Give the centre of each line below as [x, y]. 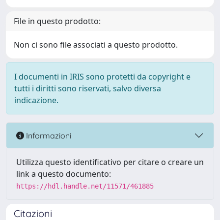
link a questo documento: [64, 174]
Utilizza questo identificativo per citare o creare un [110, 162]
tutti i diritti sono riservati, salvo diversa [88, 88]
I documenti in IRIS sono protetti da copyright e [102, 77]
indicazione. [36, 100]
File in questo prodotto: [57, 21]
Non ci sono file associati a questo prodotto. [96, 45]
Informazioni [48, 135]
